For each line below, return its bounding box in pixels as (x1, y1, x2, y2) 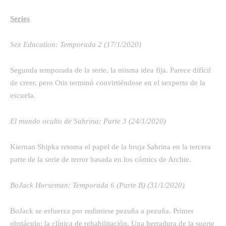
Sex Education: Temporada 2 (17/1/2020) (10, 40, 143, 48)
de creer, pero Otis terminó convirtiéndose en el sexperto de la (10, 78, 205, 87)
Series (10, 14, 30, 23)
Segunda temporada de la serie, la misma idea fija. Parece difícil (10, 66, 211, 74)
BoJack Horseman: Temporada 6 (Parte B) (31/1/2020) (10, 181, 187, 189)
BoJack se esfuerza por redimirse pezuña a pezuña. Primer (10, 206, 194, 215)
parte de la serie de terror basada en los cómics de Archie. (10, 155, 191, 163)
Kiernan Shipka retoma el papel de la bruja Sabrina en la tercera (10, 142, 211, 151)
